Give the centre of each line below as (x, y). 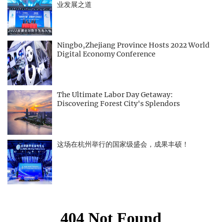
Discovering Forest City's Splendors (118, 104)
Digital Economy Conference (106, 54)
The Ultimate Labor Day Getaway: (115, 95)
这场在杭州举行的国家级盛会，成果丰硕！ (123, 144)
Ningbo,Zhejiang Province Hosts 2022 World (133, 45)
